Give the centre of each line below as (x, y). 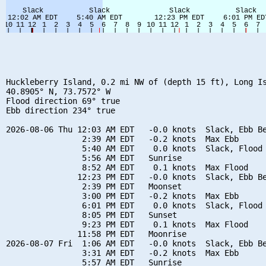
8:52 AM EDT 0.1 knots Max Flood (127, 167)
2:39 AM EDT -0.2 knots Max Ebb (122, 139)
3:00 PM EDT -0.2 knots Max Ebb (122, 196)
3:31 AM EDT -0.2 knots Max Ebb (122, 253)
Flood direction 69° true (63, 101)
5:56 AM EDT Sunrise (94, 158)
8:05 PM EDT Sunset (91, 215)
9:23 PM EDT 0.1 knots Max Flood (127, 224)
